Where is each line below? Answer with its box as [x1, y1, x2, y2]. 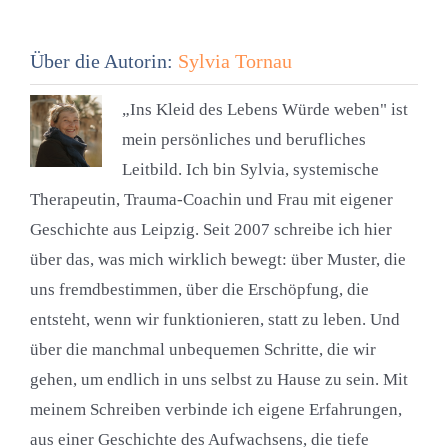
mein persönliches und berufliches [121, 130, 366, 150]
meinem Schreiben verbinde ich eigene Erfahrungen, [29, 400, 402, 420]
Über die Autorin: [29, 50, 178, 73]
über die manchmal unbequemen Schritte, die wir [29, 340, 376, 360]
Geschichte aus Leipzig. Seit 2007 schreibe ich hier [29, 220, 392, 240]
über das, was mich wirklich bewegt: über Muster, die [29, 250, 406, 270]
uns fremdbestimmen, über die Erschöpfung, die [29, 280, 369, 300]
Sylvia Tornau [177, 50, 292, 73]
